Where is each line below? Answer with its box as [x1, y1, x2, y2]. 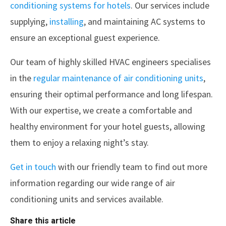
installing [49, 16, 84, 27]
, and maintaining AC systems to [84, 16, 205, 27]
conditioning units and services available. [10, 193, 165, 205]
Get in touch [10, 161, 56, 173]
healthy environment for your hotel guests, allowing [10, 121, 205, 132]
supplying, [10, 16, 49, 27]
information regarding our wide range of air [10, 177, 175, 189]
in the [10, 72, 33, 84]
